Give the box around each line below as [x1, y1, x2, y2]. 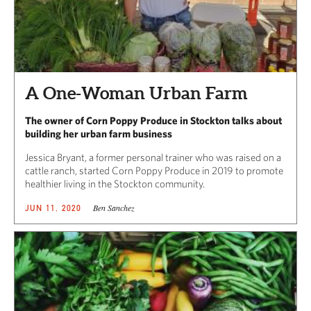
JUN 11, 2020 [25, 203, 82, 214]
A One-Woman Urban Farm [25, 83, 248, 103]
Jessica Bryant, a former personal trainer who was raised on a [25, 151, 281, 164]
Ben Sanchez [92, 202, 135, 214]
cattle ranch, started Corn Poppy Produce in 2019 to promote [25, 165, 283, 177]
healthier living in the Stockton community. [25, 178, 205, 190]
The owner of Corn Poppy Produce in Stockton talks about [25, 115, 282, 127]
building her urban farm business [25, 128, 172, 140]
